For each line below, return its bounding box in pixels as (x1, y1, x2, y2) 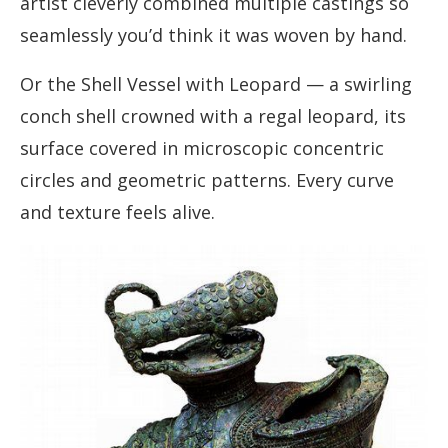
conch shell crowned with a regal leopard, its (20, 104, 406, 129)
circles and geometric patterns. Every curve (20, 168, 394, 193)
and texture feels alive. (20, 200, 215, 225)
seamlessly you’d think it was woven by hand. (20, 23, 407, 48)
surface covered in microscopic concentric (20, 136, 384, 161)
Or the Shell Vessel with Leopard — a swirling (20, 72, 412, 97)
